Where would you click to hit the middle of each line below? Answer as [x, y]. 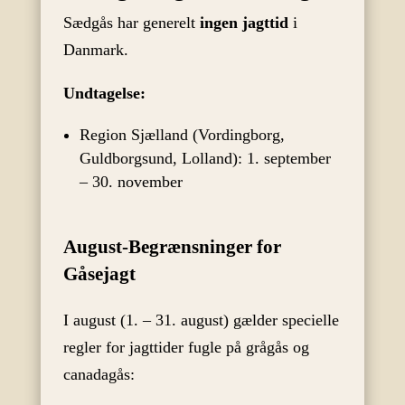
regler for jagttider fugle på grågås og [186, 348]
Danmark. [95, 50]
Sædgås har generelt [131, 23]
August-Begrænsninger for [172, 247]
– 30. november [131, 182]
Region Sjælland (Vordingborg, [182, 135]
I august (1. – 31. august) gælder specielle [201, 320]
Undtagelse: [104, 94]
